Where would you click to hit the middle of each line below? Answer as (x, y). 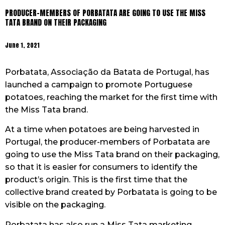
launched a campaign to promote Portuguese (99, 85)
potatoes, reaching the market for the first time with (111, 97)
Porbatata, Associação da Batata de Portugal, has (107, 72)
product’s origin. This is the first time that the (96, 180)
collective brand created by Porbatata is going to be (111, 192)
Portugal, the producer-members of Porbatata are (107, 142)
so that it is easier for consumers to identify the (101, 167)
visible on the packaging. (55, 205)
